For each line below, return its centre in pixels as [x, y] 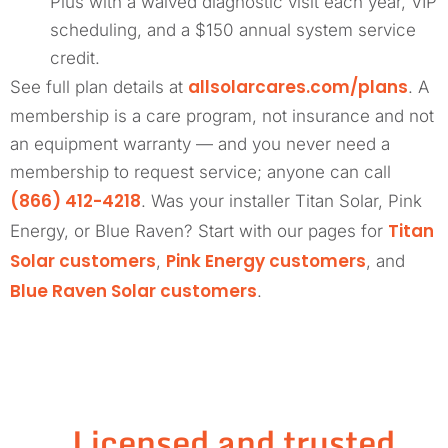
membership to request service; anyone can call [200, 171]
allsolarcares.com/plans [298, 86]
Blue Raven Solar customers [133, 290]
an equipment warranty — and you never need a [200, 143]
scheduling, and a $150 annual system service [233, 29]
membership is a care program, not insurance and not [222, 115]
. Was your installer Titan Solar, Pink [281, 200]
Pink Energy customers [266, 260]
